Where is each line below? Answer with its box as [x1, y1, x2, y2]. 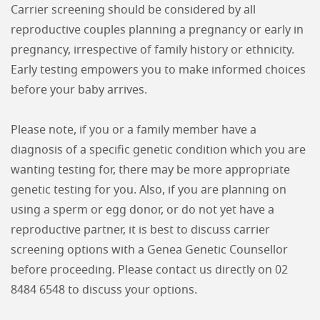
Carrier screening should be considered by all [11, 4, 256, 16]
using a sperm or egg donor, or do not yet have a [11, 204, 274, 216]
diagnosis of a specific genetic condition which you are [11, 144, 306, 156]
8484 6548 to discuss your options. [11, 284, 197, 296]
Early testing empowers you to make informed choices [11, 64, 306, 76]
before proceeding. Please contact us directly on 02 [11, 264, 288, 276]
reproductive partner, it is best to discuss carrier [11, 224, 270, 236]
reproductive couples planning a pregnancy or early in [11, 24, 304, 36]
